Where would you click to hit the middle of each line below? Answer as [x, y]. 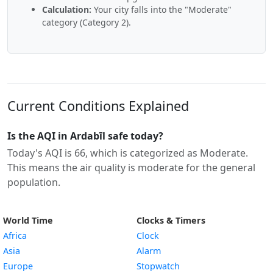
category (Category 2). [87, 22]
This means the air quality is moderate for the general [131, 168]
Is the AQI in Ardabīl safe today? [85, 136]
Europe [18, 266]
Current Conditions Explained [98, 106]
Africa [15, 236]
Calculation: [67, 9]
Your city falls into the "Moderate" [161, 9]
